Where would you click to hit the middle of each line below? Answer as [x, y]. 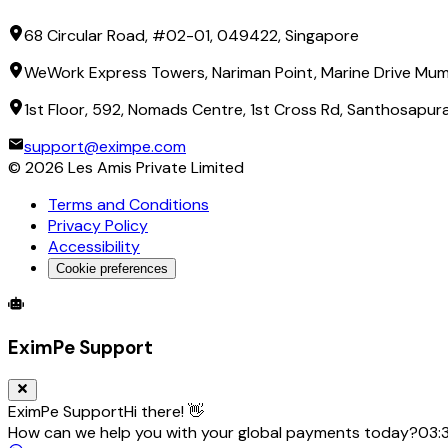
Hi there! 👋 [164, 412]
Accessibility [94, 247]
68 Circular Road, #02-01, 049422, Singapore [191, 36]
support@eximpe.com [105, 147]
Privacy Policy [98, 226]
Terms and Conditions [128, 205]
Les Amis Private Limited [154, 168]
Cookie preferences [112, 269]
